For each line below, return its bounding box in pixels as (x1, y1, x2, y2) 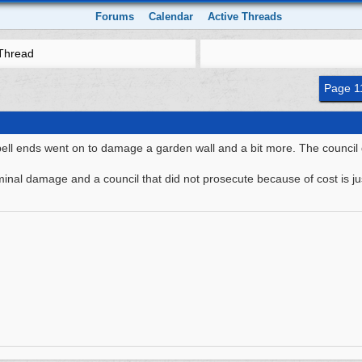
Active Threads (208, 11, 283, 23)
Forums (95, 11, 135, 23)
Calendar (149, 11, 194, 23)
